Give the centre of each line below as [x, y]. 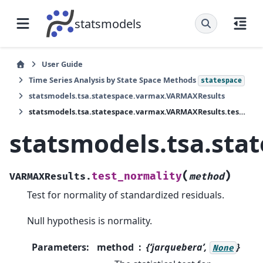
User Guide [62, 64]
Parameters [59, 247]
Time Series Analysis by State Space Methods [113, 80]
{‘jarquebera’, [178, 247]
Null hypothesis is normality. [90, 221]
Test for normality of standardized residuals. [126, 195]
